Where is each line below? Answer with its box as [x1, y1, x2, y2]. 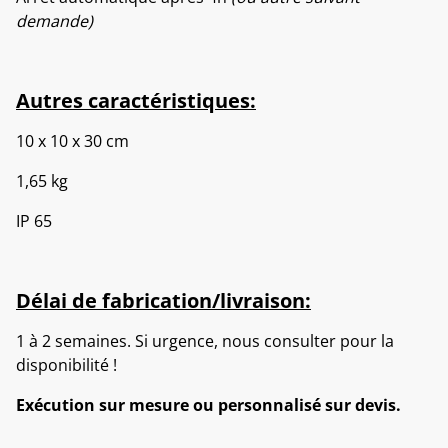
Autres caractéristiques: [16, 87, 256, 115]
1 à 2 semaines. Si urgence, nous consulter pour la [16, 330, 394, 353]
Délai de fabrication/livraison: [16, 287, 311, 315]
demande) [16, 10, 93, 33]
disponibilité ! [16, 354, 117, 377]
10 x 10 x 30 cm [16, 130, 129, 153]
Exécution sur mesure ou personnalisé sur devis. [16, 394, 401, 417]
